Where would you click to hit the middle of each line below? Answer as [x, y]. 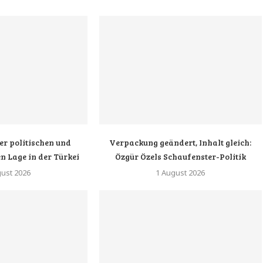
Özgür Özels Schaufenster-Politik [180, 156]
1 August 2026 [181, 172]
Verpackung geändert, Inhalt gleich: [181, 142]
